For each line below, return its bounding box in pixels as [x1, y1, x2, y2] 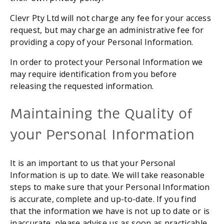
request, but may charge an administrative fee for [10, 24, 204, 35]
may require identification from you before [10, 68, 177, 79]
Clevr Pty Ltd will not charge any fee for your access [10, 12, 211, 23]
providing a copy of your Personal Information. [10, 36, 193, 47]
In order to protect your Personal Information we [10, 56, 203, 67]
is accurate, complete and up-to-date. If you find [10, 193, 196, 205]
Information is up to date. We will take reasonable [10, 169, 205, 181]
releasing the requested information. [10, 80, 154, 91]
